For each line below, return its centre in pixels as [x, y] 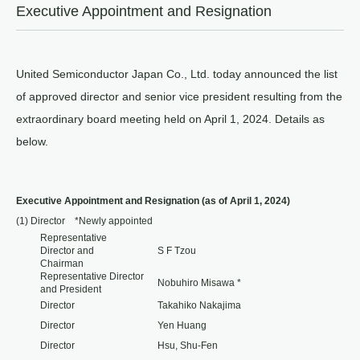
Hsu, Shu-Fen [188, 346]
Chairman [67, 264]
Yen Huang [182, 325]
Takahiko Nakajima [199, 305]
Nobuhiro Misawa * [199, 283]
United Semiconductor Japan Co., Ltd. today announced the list [177, 74]
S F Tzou [177, 251]
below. [32, 141]
